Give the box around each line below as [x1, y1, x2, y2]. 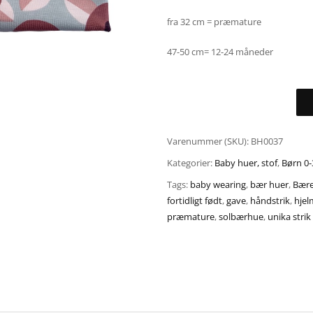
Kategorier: [167, 156, 214, 169]
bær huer [250, 177, 289, 191]
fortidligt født [167, 194, 222, 207]
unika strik [268, 210, 311, 223]
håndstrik [250, 194, 290, 207]
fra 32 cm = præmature [167, 15, 261, 28]
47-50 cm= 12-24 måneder [167, 45, 273, 58]
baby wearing [190, 177, 246, 191]
